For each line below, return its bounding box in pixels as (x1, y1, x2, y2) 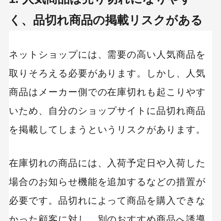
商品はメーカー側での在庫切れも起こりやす (8, 86, 206, 97)
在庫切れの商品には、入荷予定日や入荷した (8, 157, 206, 168)
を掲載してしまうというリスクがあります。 (8, 124, 206, 135)
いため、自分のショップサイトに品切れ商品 (8, 105, 206, 116)
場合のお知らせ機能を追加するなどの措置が (8, 176, 206, 187)
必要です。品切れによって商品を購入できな (8, 195, 206, 206)
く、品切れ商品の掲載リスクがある (8, 13, 203, 27)
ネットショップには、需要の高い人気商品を (8, 49, 206, 60)
